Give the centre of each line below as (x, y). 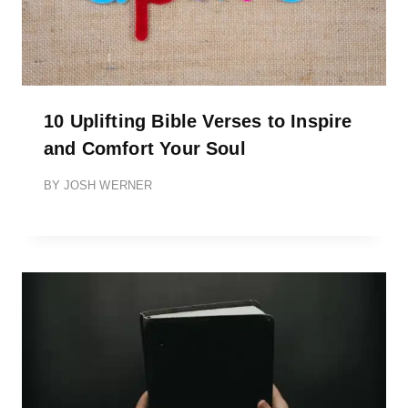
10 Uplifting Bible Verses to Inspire (198, 121)
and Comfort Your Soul (145, 148)
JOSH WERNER (108, 185)
